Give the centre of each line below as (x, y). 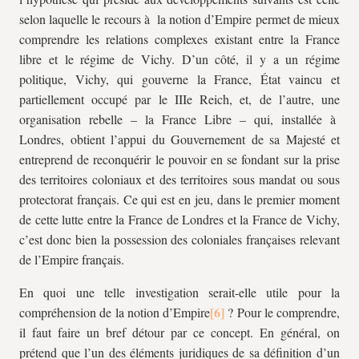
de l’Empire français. (72, 259)
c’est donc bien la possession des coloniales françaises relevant (179, 239)
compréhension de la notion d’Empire (115, 312)
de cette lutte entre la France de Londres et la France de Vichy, (179, 219)
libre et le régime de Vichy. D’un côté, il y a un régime (179, 59)
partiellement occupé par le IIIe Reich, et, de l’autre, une (179, 99)
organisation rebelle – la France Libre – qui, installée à (179, 119)
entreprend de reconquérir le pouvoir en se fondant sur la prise (179, 159)
